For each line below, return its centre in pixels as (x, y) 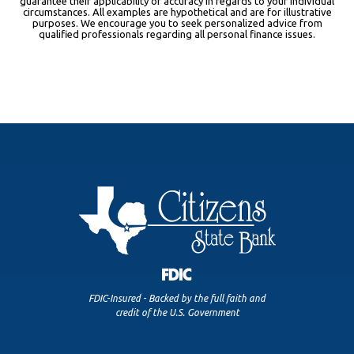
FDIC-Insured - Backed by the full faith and (177, 299)
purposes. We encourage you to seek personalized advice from (177, 23)
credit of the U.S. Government (177, 313)
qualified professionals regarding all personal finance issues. (177, 34)
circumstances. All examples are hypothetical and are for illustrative (177, 12)
